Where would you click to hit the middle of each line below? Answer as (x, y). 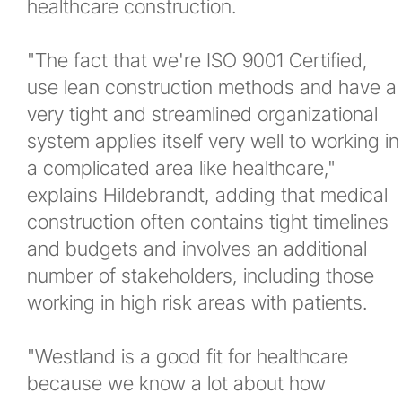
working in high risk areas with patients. (197, 302)
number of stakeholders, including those (201, 275)
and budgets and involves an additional (197, 249)
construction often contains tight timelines (208, 222)
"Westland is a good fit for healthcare (188, 356)
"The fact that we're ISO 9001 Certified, (197, 60)
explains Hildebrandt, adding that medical (207, 195)
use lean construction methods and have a (212, 87)
